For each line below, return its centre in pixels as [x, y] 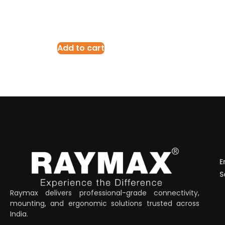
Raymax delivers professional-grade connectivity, [105, 193]
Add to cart [81, 48]
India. [19, 214]
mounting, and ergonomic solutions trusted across [105, 203]
